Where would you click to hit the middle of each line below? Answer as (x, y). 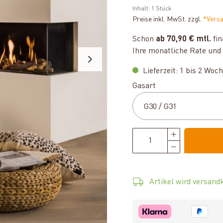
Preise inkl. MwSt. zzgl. (168, 19)
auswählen (175, 86)
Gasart (144, 86)
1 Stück (161, 9)
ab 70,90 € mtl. (183, 39)
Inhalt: (142, 9)
